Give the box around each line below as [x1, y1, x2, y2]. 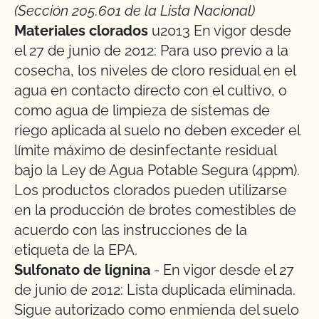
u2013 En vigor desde [148, 22, 291, 39]
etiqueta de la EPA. [14, 241, 137, 258]
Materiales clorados [14, 22, 148, 39]
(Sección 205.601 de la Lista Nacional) [14, 2, 255, 19]
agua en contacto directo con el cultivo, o [14, 82, 287, 99]
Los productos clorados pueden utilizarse [14, 182, 287, 199]
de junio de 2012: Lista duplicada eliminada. [14, 281, 296, 298]
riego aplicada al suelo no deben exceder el [14, 122, 300, 139]
